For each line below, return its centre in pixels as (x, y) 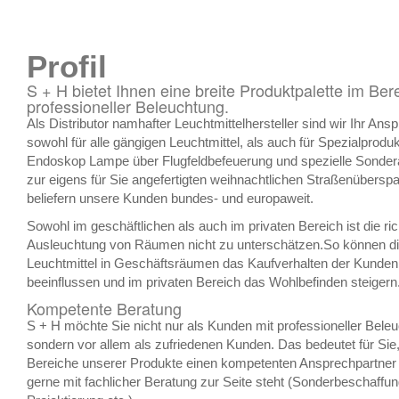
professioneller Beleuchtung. (128, 106)
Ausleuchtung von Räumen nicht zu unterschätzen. (175, 244)
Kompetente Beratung (104, 308)
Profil (67, 66)
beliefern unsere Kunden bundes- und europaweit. (170, 198)
